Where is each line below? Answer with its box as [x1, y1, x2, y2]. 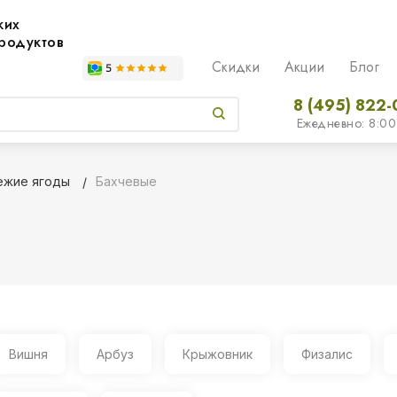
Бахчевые [95, 174, 157, 189]
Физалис [300, 346, 353, 362]
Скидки [211, 57, 260, 77]
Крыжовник [182, 346, 253, 362]
